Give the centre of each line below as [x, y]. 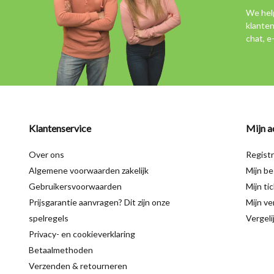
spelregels [49, 218]
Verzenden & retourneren [78, 266]
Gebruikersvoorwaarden [75, 187]
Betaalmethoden [61, 250]
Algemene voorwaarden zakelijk [89, 171]
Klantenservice [60, 128]
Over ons [46, 155]
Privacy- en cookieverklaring [82, 234]
